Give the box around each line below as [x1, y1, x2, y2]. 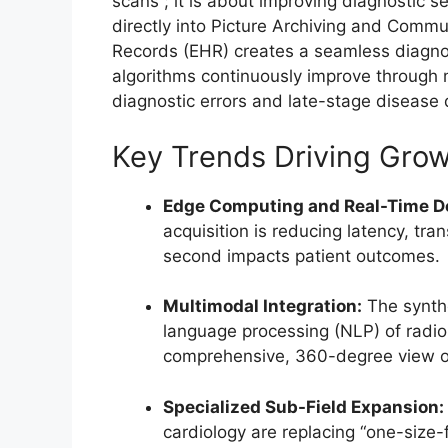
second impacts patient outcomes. [163, 245, 440, 266]
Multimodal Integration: [163, 296, 362, 317]
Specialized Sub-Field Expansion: [163, 396, 444, 417]
